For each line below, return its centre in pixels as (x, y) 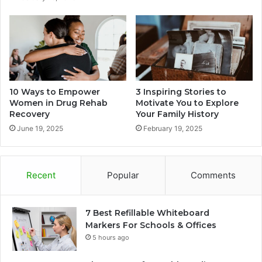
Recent (41, 175)
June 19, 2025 (40, 129)
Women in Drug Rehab (58, 103)
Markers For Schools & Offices (152, 225)
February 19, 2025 (173, 129)
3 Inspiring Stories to (181, 92)
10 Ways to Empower (55, 92)
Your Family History (177, 114)
